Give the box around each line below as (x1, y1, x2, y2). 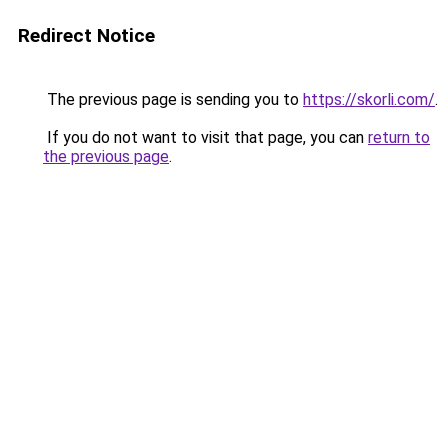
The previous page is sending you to (43, 90, 303, 109)
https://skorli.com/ (303, 90, 435, 109)
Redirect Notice (18, 24, 155, 47)
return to (368, 128, 430, 147)
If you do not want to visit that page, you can (43, 128, 368, 147)
